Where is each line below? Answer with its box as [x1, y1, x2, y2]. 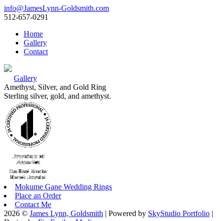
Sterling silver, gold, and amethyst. [4, 92, 111, 100]
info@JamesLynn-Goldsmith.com [4, 4, 109, 12]
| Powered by [103, 209, 148, 218]
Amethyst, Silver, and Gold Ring [4, 83, 106, 91]
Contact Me [15, 200, 51, 209]
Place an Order [15, 191, 61, 200]
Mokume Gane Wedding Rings [15, 183, 112, 191]
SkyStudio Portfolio [148, 209, 210, 218]
